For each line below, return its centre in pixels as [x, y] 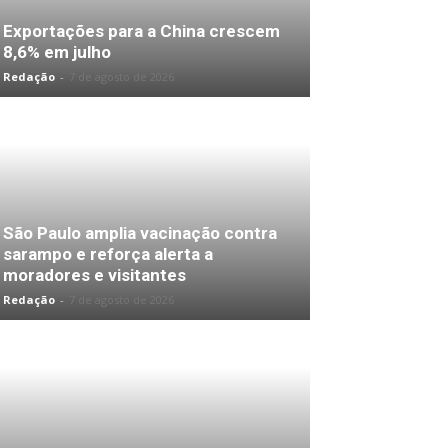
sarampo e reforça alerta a [108, 254]
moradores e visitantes [94, 275]
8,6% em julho [57, 52]
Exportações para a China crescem [141, 31]
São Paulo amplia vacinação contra [140, 233]
